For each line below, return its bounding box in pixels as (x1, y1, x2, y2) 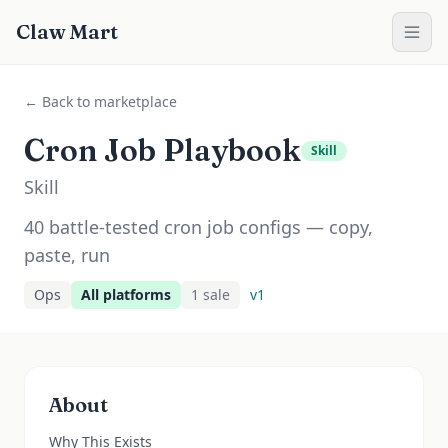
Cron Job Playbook (24, 132, 301, 169)
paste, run (24, 243, 110, 267)
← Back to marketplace (24, 92, 177, 111)
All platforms (81, 285, 171, 304)
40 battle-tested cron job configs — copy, (24, 215, 373, 239)
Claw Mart (16, 19, 118, 44)
